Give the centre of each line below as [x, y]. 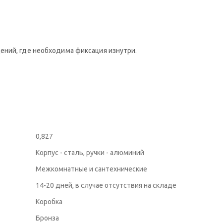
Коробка [49, 201]
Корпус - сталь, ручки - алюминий [90, 152]
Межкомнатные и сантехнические [91, 169]
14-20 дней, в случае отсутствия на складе [106, 185]
